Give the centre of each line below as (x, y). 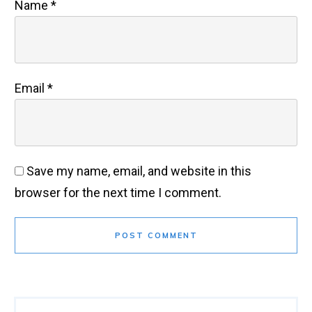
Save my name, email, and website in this (139, 171)
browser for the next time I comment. (118, 192)
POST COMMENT (156, 235)
